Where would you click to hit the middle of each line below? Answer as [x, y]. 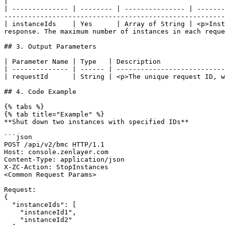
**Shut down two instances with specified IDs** [96, 122]
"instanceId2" [12, 220]
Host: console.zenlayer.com [56, 152]
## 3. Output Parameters [50, 46]
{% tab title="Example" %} [54, 114]
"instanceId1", [12, 212]
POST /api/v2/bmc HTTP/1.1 [54, 144]
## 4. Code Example [40, 92]
